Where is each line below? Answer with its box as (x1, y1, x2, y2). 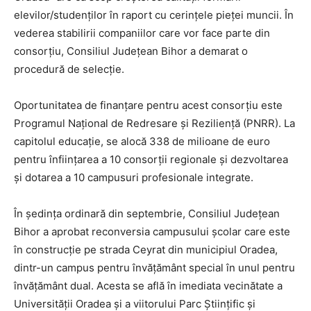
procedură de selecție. (14, 62, 124, 76)
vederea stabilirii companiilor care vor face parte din (14, 26, 270, 40)
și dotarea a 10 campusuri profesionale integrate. (14, 170, 253, 184)
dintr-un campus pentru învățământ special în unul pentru (14, 260, 295, 274)
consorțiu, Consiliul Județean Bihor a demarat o (14, 44, 248, 58)
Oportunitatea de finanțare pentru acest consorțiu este (14, 98, 283, 112)
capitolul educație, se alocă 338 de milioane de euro (14, 134, 270, 148)
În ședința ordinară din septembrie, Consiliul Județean (14, 206, 280, 220)
